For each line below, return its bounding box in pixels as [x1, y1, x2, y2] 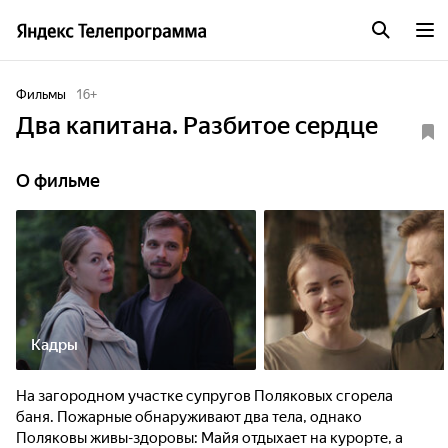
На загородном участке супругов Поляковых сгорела [16, 387, 393, 405]
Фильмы [16, 87, 66, 102]
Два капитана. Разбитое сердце [16, 112, 378, 140]
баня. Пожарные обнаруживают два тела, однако [16, 408, 362, 426]
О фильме [16, 170, 100, 191]
